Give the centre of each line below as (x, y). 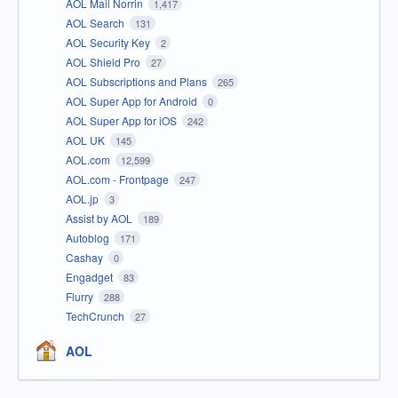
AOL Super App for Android (133, 101)
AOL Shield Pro (104, 62)
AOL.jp (84, 199)
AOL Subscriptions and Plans (138, 82)
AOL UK (87, 140)
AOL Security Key (109, 43)
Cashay (86, 258)
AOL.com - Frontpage (119, 179)
